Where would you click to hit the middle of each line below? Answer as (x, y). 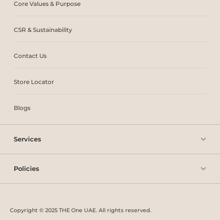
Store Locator (34, 82)
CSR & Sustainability (43, 30)
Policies (27, 169)
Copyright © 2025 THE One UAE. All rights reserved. (81, 210)
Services (27, 139)
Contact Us (30, 56)
